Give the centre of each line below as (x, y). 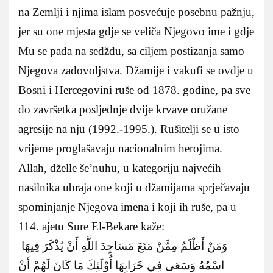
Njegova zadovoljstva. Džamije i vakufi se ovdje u (136, 70)
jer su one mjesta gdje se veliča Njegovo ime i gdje (136, 31)
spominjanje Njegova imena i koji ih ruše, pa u (127, 207)
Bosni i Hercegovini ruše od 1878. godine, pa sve (134, 90)
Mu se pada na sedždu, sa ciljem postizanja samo (131, 51)
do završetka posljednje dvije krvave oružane (123, 109)
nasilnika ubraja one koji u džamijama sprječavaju (134, 187)
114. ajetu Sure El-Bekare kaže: (91, 226)
